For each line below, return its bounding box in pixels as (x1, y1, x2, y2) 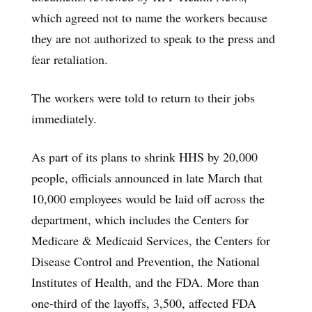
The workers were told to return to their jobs (31, 88, 255, 106)
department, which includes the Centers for (31, 210, 249, 228)
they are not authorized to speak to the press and (31, 29, 275, 47)
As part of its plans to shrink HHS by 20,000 (31, 148, 258, 165)
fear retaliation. (31, 50, 108, 68)
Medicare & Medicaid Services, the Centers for (31, 231, 270, 249)
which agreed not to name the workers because (31, 8, 267, 26)
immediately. (31, 109, 97, 127)
